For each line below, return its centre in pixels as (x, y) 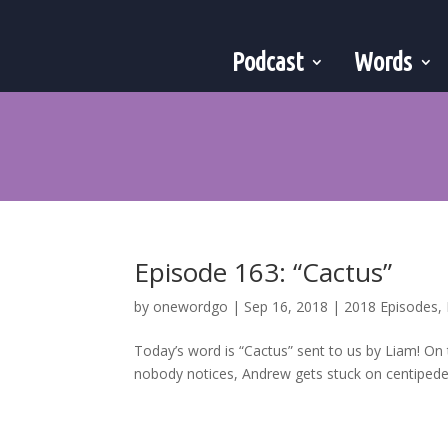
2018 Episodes (391, 306)
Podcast (268, 62)
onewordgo (191, 306)
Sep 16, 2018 (286, 306)
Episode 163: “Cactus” (263, 271)
